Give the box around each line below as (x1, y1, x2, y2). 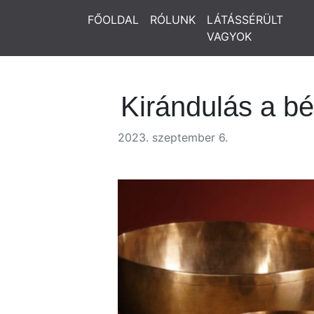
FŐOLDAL (88, 13, 139, 27)
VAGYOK (207, 29, 252, 43)
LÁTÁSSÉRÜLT (207, 13, 283, 27)
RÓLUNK (150, 13, 196, 27)
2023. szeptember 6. (118, 130, 228, 144)
